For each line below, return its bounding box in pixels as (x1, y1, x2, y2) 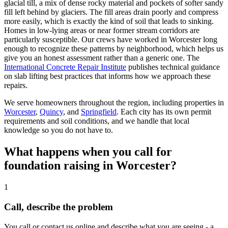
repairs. (4, 81, 27, 90)
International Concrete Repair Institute (4, 63, 126, 72)
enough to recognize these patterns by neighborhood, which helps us (4, 44, 223, 53)
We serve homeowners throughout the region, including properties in (4, 98, 224, 107)
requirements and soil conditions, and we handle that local (4, 117, 189, 126)
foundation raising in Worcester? (4, 159, 177, 173)
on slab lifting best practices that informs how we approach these (4, 72, 211, 81)
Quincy (40, 107, 63, 117)
